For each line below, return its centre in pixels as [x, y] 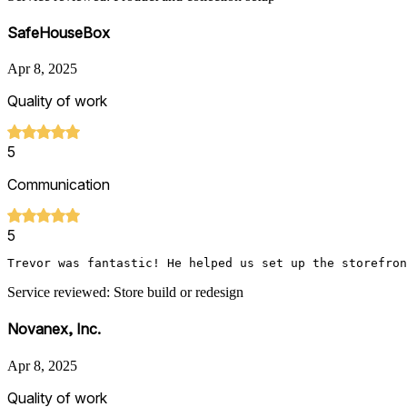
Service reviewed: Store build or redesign [125, 293]
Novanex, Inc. [54, 329]
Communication [59, 185]
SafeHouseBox [59, 32]
